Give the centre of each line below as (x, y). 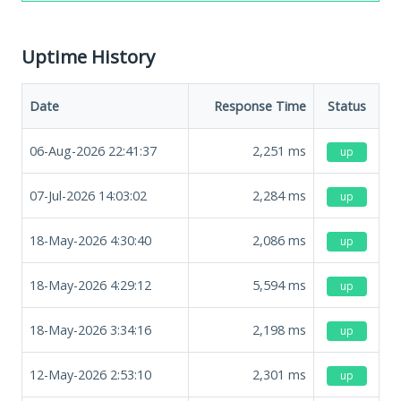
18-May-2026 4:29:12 (90, 285)
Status (346, 106)
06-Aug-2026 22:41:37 (93, 150)
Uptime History (88, 56)
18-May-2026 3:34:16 (90, 329)
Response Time (260, 106)
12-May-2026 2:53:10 (90, 374)
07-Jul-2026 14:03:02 (88, 195)
